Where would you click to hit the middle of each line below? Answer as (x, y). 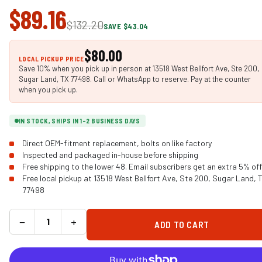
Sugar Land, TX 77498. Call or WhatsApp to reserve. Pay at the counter (135, 79)
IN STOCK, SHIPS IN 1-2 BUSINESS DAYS (80, 120)
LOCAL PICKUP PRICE (51, 58)
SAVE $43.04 (126, 26)
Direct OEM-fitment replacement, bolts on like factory (117, 143)
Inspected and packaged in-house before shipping (110, 154)
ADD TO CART (182, 225)
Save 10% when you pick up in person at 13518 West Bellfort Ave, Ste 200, (139, 68)
